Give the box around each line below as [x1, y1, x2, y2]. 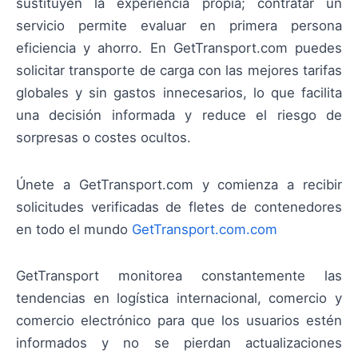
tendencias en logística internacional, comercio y [16, 289, 342, 306]
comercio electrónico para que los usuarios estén [16, 312, 342, 328]
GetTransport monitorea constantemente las [16, 267, 342, 284]
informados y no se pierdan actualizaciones [16, 334, 342, 351]
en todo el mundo [16, 221, 132, 237]
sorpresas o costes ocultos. [16, 129, 191, 146]
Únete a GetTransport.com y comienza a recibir [16, 176, 342, 193]
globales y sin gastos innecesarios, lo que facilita [16, 85, 342, 101]
